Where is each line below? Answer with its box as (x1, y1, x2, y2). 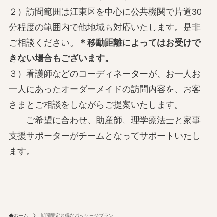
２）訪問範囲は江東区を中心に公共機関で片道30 (8, 6, 201, 16)
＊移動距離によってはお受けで (78, 37, 201, 47)
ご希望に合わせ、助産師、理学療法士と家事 (8, 115, 201, 125)
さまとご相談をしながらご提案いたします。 (8, 99, 183, 109)
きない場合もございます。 (8, 53, 113, 63)
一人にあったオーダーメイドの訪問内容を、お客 (8, 84, 201, 94)
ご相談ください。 (8, 37, 78, 47)
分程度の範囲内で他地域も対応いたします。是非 (8, 22, 201, 32)
